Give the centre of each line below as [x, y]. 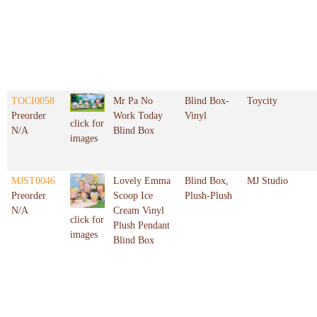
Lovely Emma [142, 181]
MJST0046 [33, 181]
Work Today [138, 116]
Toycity [262, 101]
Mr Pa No [133, 101]
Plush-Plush [208, 196]
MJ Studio [267, 181]
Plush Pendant [142, 226]
